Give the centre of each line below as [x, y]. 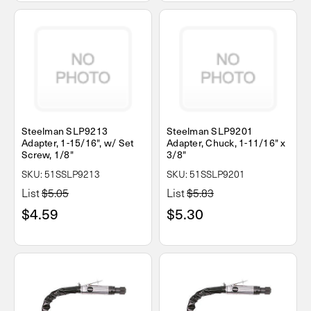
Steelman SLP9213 [65, 131]
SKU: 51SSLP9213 [61, 174]
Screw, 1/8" [48, 155]
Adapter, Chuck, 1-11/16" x [226, 143]
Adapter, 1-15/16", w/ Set [78, 143]
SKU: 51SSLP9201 [206, 174]
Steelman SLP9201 [210, 131]
